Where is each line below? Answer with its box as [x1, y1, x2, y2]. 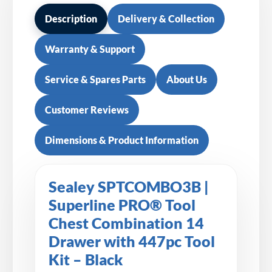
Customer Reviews [45, 103, 129, 115]
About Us [166, 73, 207, 85]
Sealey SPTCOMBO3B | [49, 177, 209, 195]
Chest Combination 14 [49, 214, 204, 232]
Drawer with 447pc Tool [49, 232, 215, 250]
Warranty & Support [45, 42, 135, 55]
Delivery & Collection [118, 12, 214, 24]
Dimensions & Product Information [45, 134, 199, 146]
